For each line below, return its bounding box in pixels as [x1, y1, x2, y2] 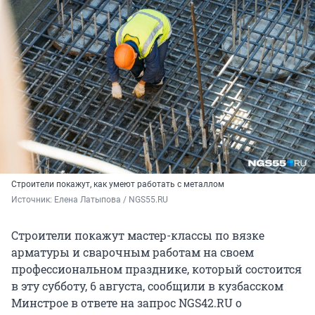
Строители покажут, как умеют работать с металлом [11, 179, 224, 190]
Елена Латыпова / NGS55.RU [54, 195, 168, 205]
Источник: [11, 195, 54, 205]
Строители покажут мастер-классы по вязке [11, 228, 264, 243]
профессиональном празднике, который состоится [11, 262, 302, 277]
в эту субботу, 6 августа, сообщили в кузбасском [11, 278, 283, 294]
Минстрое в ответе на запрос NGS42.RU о [11, 295, 242, 311]
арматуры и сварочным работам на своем [11, 245, 254, 260]
